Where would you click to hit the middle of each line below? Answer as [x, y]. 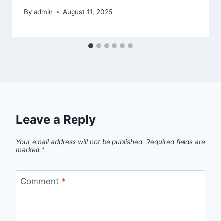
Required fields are [176, 141]
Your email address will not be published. [80, 141]
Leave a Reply [56, 120]
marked [29, 150]
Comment [40, 181]
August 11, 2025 [88, 12]
